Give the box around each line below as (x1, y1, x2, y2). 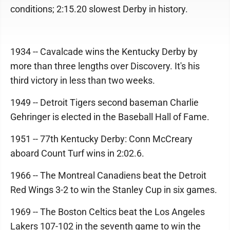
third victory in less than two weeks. (10, 75, 155, 86)
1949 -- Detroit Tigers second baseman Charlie (10, 97, 199, 108)
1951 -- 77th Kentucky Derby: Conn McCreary (10, 133, 193, 144)
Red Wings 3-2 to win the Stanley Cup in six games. (10, 184, 217, 195)
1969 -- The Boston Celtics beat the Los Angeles (10, 206, 205, 217)
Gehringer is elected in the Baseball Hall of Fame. (10, 111, 209, 122)
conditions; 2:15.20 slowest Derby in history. (10, 4, 188, 14)
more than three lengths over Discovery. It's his (10, 61, 200, 71)
